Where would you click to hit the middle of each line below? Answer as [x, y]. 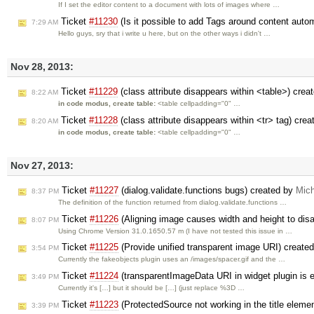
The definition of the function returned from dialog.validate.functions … [173, 202]
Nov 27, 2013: [42, 166]
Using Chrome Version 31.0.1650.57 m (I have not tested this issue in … [176, 231]
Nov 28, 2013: [42, 67]
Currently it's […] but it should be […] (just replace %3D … [152, 288]
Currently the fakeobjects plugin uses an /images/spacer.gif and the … [172, 259]
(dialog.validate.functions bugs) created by [207, 190]
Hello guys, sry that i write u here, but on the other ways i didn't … [165, 33]
